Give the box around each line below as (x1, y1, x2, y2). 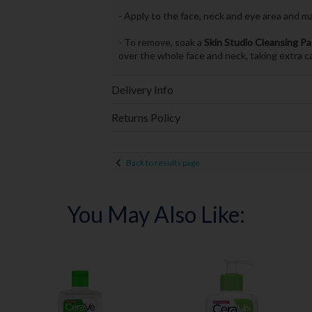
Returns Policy (111, 110, 180, 124)
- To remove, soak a (118, 36, 204, 49)
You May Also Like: (66, 200, 245, 228)
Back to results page (125, 157, 200, 169)
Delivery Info (111, 82, 173, 96)
